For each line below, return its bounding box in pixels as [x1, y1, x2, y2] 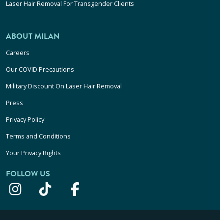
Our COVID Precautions [6, 65, 74, 74]
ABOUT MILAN [6, 30, 59, 43]
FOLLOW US [6, 168, 50, 180]
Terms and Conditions [6, 132, 71, 141]
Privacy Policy [6, 115, 44, 124]
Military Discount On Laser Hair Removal [6, 82, 122, 91]
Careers [6, 48, 29, 57]
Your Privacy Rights [6, 148, 61, 158]
